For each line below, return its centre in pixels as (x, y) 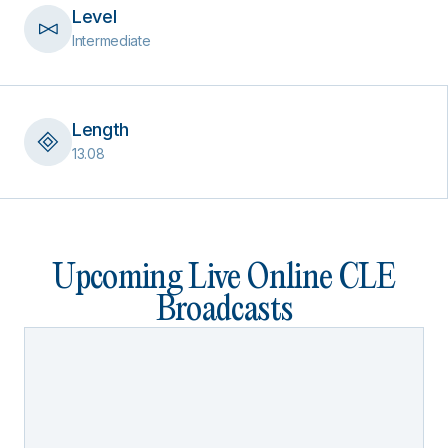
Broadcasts (224, 310)
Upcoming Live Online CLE (224, 278)
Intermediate (111, 40)
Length (100, 129)
